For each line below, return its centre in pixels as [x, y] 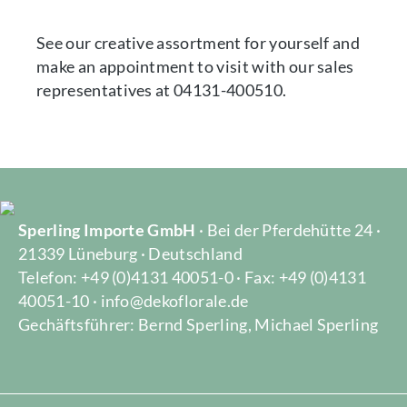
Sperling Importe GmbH [107, 230]
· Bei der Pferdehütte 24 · [288, 230]
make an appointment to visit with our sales [195, 66]
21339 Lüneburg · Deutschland [130, 253]
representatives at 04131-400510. [162, 90]
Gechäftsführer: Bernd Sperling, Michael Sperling [199, 324]
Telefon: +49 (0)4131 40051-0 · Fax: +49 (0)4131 [193, 277]
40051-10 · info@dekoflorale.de [134, 301]
